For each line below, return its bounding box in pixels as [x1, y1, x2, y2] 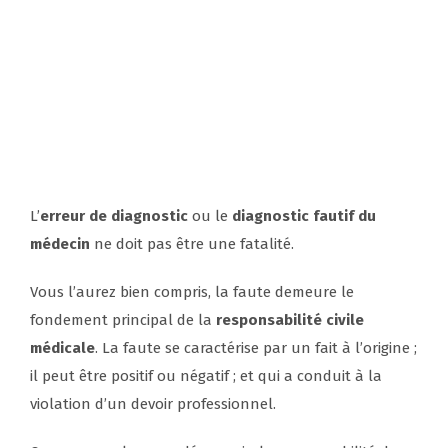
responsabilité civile [216, 311, 364, 330]
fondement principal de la [30, 311, 216, 330]
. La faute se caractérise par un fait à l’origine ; [95, 339, 417, 358]
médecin [30, 235, 90, 254]
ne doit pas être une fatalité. [90, 235, 294, 254]
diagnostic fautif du [232, 207, 376, 226]
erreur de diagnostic [40, 207, 188, 226]
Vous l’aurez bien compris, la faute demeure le [30, 283, 354, 302]
